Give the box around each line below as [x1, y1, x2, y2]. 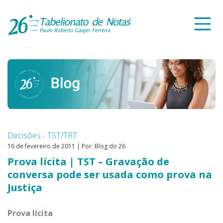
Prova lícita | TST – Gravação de [7, 155, 169, 169]
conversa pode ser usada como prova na [7, 168, 212, 182]
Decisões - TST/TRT [7, 130, 77, 141]
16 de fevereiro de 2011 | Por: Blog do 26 [7, 142, 125, 151]
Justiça [7, 181, 42, 195]
